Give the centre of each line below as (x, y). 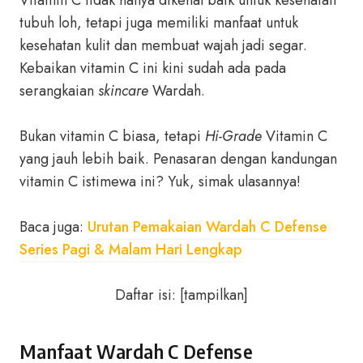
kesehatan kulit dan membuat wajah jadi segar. (163, 45)
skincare (123, 91)
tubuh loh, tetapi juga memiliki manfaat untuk (159, 23)
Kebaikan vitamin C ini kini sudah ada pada (153, 68)
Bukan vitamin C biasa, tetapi (112, 136)
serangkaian (59, 91)
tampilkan (214, 295)
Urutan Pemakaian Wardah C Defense (207, 227)
